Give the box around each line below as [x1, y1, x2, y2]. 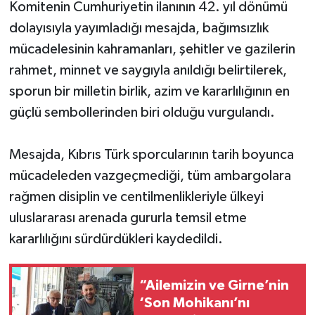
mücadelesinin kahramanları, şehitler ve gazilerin [8, 42, 295, 57]
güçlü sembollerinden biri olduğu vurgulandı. [8, 105, 275, 120]
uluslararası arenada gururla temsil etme [8, 211, 247, 226]
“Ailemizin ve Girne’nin [139, 278, 289, 292]
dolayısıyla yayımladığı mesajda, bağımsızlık [8, 21, 269, 36]
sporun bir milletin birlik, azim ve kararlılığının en [8, 84, 290, 99]
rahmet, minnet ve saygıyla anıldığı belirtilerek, [8, 63, 287, 78]
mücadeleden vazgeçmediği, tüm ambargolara [8, 169, 291, 184]
